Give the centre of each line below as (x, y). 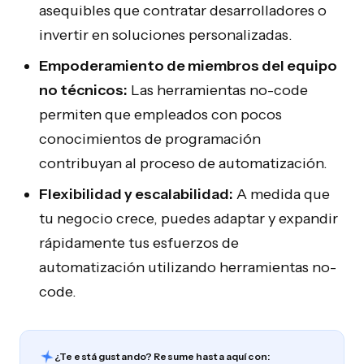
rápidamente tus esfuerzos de (139, 243)
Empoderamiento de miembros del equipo (188, 66)
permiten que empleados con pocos (160, 115)
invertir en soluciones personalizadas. (166, 35)
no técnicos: (83, 90)
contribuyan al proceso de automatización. (183, 163)
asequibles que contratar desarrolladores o (183, 11)
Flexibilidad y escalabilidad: (136, 194)
